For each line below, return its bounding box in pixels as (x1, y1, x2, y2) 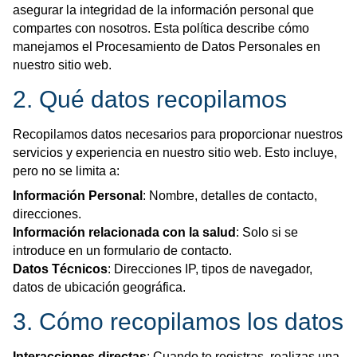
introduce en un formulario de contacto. (13, 243, 232, 257)
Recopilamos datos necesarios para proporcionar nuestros (13, 127, 343, 141)
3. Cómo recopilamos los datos (13, 308, 343, 335)
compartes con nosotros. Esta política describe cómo (13, 21, 309, 35)
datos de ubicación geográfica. (13, 280, 186, 294)
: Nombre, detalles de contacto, (143, 188, 317, 202)
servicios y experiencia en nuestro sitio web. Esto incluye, (13, 145, 337, 159)
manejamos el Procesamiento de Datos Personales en (13, 39, 320, 53)
